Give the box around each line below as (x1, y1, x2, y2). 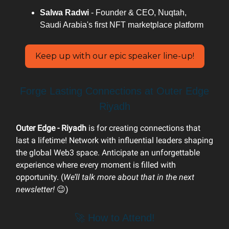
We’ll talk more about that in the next (63, 172, 194, 182)
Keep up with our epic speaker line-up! (35, 51, 194, 61)
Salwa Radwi (40, 8, 91, 17)
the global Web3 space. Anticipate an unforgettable (16, 147, 200, 157)
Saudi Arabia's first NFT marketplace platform (40, 20, 203, 29)
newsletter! (16, 184, 57, 194)
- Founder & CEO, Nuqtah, (91, 8, 187, 17)
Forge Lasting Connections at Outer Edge (20, 85, 209, 97)
